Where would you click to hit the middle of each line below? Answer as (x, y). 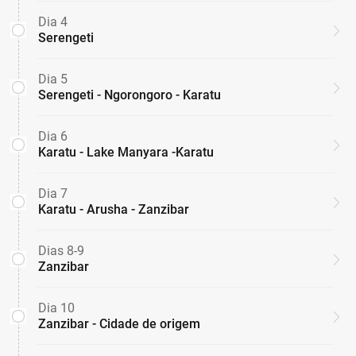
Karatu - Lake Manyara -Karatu (126, 153)
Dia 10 (56, 308)
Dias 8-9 (61, 251)
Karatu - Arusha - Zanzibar (114, 210)
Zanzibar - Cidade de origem (119, 324)
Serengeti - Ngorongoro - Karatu (130, 95)
